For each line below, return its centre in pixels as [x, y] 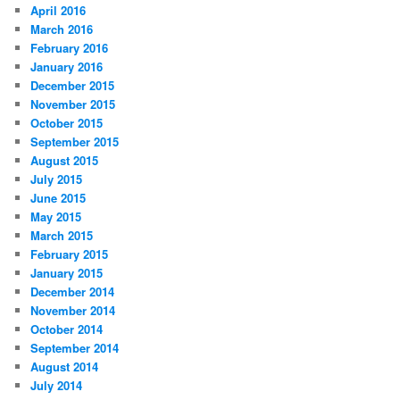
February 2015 [70, 254]
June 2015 [58, 197]
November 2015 [73, 104]
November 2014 [73, 310]
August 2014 [65, 366]
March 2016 [62, 29]
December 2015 [73, 85]
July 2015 [57, 179]
